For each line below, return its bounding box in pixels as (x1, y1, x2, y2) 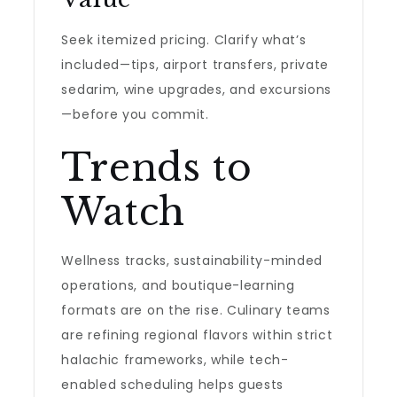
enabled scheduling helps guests (61, 376, 284, 393)
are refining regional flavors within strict (61, 326, 333, 344)
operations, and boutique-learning (61, 276, 295, 294)
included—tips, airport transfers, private (61, 56, 330, 74)
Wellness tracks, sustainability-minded (61, 252, 323, 269)
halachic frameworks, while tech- (61, 351, 289, 369)
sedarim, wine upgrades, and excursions (61, 81, 332, 98)
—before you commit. (61, 105, 209, 123)
